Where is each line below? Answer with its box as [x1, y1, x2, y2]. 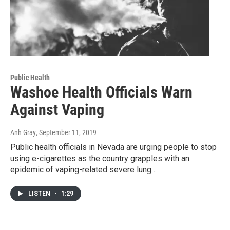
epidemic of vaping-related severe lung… [10, 165, 157, 175]
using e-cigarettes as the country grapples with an [10, 154, 189, 164]
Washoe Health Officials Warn [10, 83, 193, 102]
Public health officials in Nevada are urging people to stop [10, 142, 217, 152]
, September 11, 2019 [36, 128, 97, 137]
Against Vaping [10, 101, 104, 119]
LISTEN [28, 190, 52, 198]
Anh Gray [10, 128, 36, 137]
